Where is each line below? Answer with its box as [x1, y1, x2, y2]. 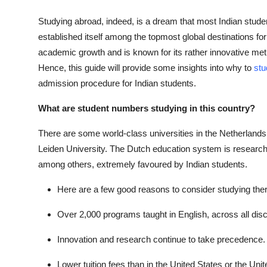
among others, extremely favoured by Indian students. [38, 159, 247, 169]
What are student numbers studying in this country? [38, 103, 255, 113]
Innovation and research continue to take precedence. [57, 234, 265, 244]
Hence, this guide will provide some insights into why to [38, 62, 254, 73]
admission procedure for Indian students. [38, 77, 196, 88]
